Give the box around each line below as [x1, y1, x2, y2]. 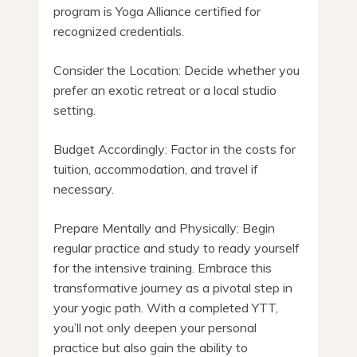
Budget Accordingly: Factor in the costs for [53, 140, 296, 157]
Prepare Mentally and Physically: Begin [53, 219, 275, 236]
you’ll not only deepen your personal [53, 319, 257, 335]
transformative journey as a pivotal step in [53, 279, 292, 296]
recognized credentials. [53, 22, 184, 39]
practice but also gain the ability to [53, 339, 248, 355]
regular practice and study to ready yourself [53, 239, 300, 256]
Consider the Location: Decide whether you [53, 61, 300, 78]
